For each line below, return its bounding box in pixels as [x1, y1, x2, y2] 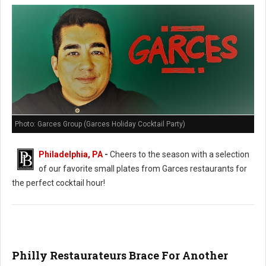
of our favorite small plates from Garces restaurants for [39, 164, 247, 174]
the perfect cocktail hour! [12, 178, 105, 188]
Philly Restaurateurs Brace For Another [12, 248, 228, 263]
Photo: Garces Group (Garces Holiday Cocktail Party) [15, 120, 185, 129]
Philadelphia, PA [39, 150, 103, 160]
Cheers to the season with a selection [108, 150, 249, 160]
